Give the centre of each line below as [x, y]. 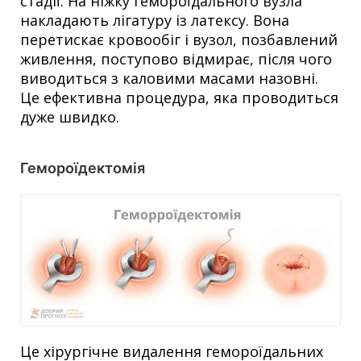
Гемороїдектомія [83, 168]
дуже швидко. [70, 116]
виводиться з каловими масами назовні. [169, 78]
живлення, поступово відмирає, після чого [176, 58]
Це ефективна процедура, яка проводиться [179, 97]
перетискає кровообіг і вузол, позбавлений [179, 39]
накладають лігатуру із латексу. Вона [155, 20]
